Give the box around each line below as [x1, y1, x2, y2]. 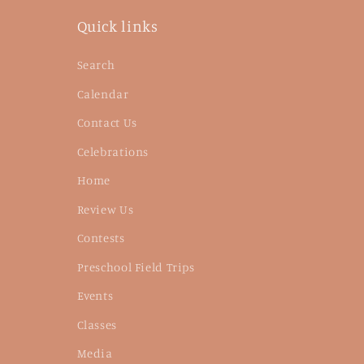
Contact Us [76, 115, 137, 130]
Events [76, 288, 114, 303]
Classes [76, 317, 117, 331]
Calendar [76, 86, 129, 101]
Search [76, 58, 115, 72]
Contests [76, 231, 125, 245]
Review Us [76, 201, 134, 216]
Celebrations [76, 144, 149, 158]
